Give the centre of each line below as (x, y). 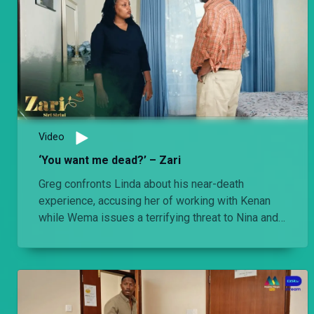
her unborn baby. (78, 234)
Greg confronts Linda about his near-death (141, 184)
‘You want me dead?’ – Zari (110, 160)
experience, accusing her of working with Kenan (155, 200)
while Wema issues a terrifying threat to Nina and (158, 217)
